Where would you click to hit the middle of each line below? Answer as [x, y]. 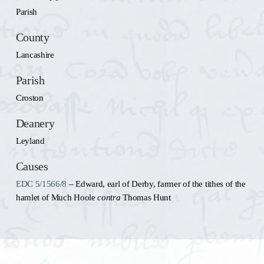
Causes [32, 166]
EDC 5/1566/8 [41, 184]
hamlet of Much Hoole [57, 197]
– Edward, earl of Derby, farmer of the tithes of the [156, 184]
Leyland [30, 141]
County [32, 37]
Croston [29, 98]
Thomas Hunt [146, 197]
